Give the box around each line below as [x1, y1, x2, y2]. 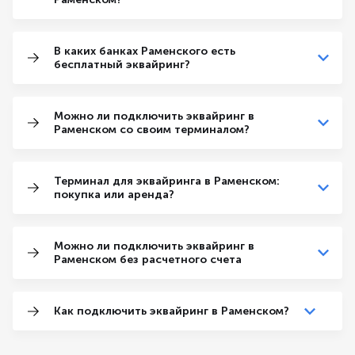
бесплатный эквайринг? [54, 58, 190, 71]
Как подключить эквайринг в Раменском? [54, 304, 289, 318]
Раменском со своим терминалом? [54, 123, 250, 136]
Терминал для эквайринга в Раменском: [54, 174, 280, 188]
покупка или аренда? [54, 188, 174, 201]
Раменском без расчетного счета [54, 253, 242, 266]
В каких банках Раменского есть [54, 44, 235, 58]
